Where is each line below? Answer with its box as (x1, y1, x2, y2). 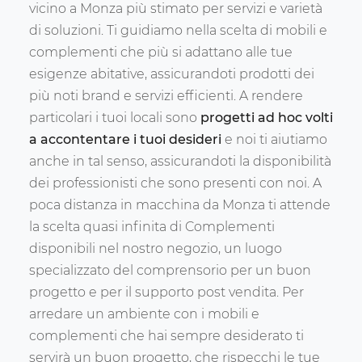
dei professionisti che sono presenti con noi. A (29, 175, 322, 192)
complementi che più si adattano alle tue (29, 44, 293, 61)
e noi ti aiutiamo (221, 132, 327, 148)
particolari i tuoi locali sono (29, 110, 200, 126)
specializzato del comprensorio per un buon (29, 263, 311, 279)
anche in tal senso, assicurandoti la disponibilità (29, 154, 331, 170)
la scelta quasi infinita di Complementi (29, 219, 275, 235)
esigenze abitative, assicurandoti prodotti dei (29, 66, 314, 82)
